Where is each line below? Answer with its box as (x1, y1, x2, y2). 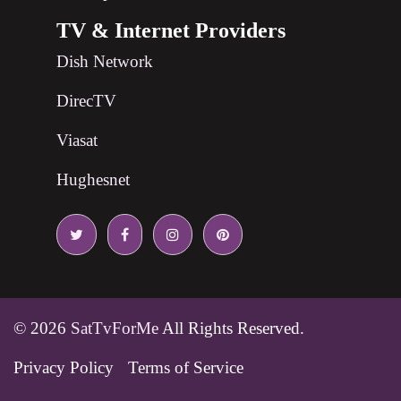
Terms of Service (128, 357, 243, 377)
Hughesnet (56, 169, 130, 189)
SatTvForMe (71, 318, 158, 337)
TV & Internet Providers (56, 18, 286, 42)
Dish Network (56, 51, 153, 71)
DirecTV (56, 90, 116, 110)
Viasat (56, 130, 98, 149)
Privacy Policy (13, 357, 114, 377)
